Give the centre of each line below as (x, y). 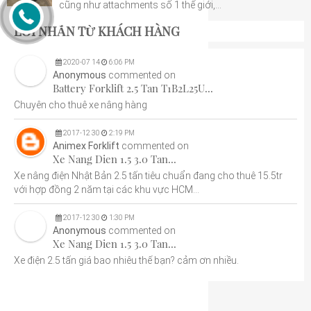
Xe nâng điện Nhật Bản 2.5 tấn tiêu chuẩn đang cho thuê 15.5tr (148, 176)
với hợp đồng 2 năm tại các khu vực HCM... (107, 190)
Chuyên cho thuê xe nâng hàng (81, 105)
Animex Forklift (86, 146)
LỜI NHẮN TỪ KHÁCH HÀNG (97, 31)
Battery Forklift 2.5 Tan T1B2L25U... (133, 88)
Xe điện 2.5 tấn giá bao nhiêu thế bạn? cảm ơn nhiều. (126, 260)
